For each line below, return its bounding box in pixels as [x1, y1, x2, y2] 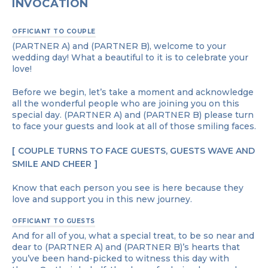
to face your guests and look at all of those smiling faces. [12, 120, 256, 132]
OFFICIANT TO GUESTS [12, 217, 95, 225]
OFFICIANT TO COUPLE [12, 27, 96, 35]
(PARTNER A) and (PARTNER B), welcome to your [12, 40, 226, 51]
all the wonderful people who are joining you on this [12, 98, 239, 109]
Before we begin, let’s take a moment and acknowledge [12, 86, 254, 98]
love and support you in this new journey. [12, 193, 192, 205]
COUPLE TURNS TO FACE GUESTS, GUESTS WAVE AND [18, 145, 255, 156]
